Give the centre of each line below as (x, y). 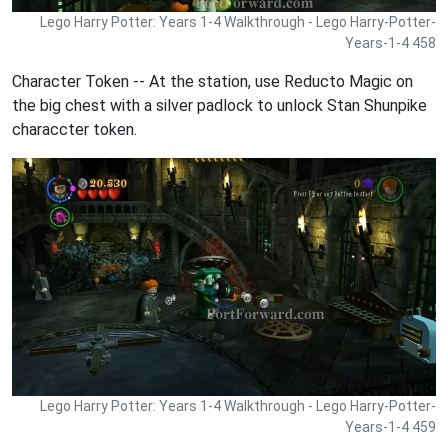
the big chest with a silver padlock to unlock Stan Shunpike (219, 106)
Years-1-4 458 (390, 43)
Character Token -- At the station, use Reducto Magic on (212, 82)
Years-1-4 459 (390, 427)
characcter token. (74, 130)
